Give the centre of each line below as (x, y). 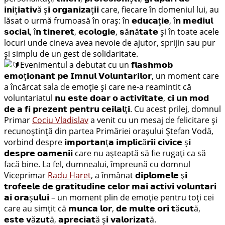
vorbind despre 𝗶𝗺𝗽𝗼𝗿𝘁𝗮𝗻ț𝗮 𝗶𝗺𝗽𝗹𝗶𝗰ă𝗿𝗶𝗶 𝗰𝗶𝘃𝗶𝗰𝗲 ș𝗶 (97, 142)
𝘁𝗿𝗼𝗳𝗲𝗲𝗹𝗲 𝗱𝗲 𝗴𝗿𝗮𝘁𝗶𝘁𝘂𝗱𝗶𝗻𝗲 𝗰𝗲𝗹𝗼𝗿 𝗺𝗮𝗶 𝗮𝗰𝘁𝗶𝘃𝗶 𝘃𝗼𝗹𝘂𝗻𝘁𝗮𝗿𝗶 (110, 186)
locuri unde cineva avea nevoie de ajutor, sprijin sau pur (110, 42)
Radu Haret (69, 175)
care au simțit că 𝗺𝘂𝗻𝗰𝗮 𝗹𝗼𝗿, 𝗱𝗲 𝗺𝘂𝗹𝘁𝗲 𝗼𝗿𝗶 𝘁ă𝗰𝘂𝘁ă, (102, 208)
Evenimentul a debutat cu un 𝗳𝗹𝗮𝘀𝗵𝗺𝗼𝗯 (96, 65)
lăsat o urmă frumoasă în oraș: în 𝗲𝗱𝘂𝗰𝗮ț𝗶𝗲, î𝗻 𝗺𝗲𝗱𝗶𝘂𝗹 (108, 20)
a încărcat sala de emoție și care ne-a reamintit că (98, 87)
